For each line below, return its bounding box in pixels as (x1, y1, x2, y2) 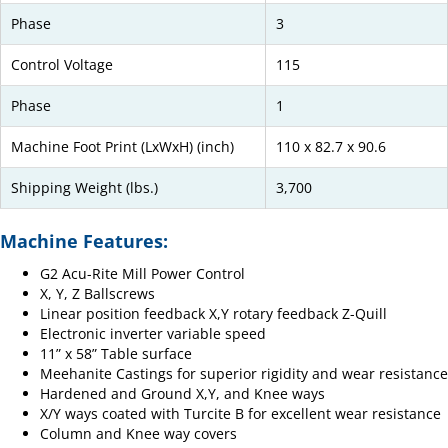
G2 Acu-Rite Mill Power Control (40, 264, 245, 284)
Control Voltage (11, 55, 113, 75)
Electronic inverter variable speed (40, 324, 266, 344)
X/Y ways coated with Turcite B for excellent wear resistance (40, 404, 441, 424)
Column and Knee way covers (40, 424, 237, 444)
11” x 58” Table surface (40, 344, 192, 364)
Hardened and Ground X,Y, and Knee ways (40, 384, 325, 404)
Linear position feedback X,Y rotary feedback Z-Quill (40, 304, 387, 324)
